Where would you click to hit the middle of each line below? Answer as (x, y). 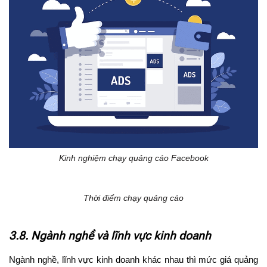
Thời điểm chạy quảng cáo (133, 198)
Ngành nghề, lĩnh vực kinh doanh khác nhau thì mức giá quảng (133, 260)
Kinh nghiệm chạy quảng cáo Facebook (133, 158)
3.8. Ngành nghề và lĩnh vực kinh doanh (110, 236)
